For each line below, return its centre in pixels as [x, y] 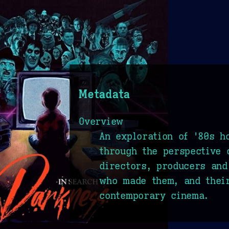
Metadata [104, 94]
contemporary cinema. [154, 196]
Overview [101, 121]
